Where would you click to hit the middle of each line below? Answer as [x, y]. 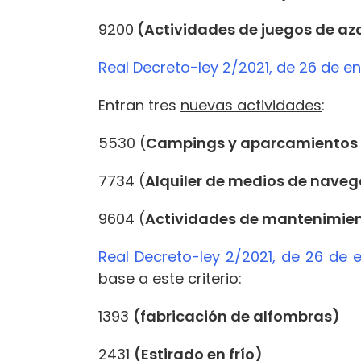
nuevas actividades [251, 105]
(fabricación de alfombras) [237, 316]
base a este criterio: [170, 278]
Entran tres [139, 105]
